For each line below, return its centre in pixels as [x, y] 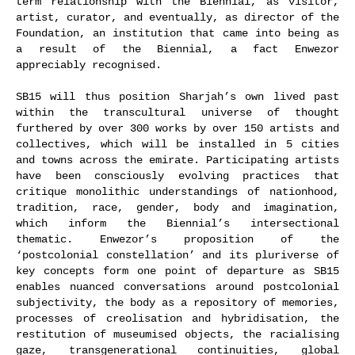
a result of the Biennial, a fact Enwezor [177, 49]
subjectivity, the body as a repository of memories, [177, 303]
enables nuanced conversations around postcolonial [177, 287]
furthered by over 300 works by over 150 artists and [177, 128]
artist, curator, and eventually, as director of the [177, 17]
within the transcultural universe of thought [177, 113]
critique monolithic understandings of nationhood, [177, 192]
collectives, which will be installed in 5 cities [177, 144]
